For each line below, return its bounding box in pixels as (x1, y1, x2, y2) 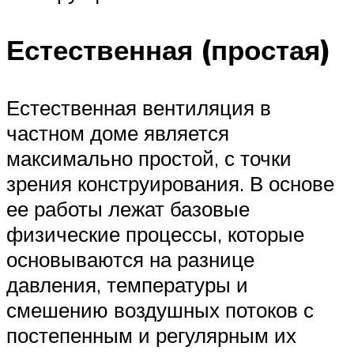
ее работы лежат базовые (6, 196, 250, 222)
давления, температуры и (6, 272, 248, 298)
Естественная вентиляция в (6, 95, 271, 121)
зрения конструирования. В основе (6, 171, 334, 197)
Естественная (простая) (6, 32, 331, 67)
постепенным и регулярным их (6, 322, 296, 348)
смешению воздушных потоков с (6, 297, 314, 323)
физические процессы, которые (6, 221, 304, 247)
